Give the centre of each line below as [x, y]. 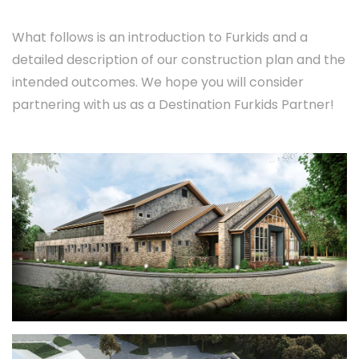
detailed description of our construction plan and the [179, 59]
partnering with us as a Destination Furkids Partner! [173, 104]
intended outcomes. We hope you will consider [158, 82]
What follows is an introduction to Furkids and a [160, 37]
